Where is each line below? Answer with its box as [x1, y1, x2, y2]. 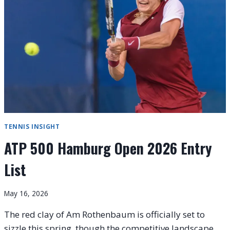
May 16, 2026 [4, 188, 48, 198]
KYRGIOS [47, 17, 80, 27]
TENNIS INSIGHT [4, 122, 60, 131]
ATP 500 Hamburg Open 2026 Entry [4, 137, 212, 159]
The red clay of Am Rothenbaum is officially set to [4, 208, 205, 220]
